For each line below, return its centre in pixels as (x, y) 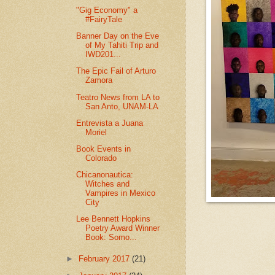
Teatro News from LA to (118, 97)
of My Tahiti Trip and (122, 45)
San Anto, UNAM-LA (122, 106)
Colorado (101, 158)
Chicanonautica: (105, 175)
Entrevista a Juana (110, 123)
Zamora (99, 80)
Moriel (96, 132)
